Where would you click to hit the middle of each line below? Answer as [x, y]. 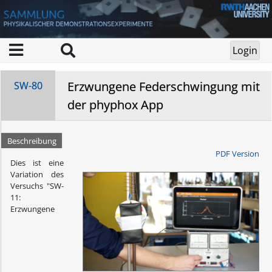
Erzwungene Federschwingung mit [164, 86]
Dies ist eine [37, 162]
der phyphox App [115, 104]
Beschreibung [32, 141]
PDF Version [237, 153]
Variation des [37, 174]
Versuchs [29, 185]
